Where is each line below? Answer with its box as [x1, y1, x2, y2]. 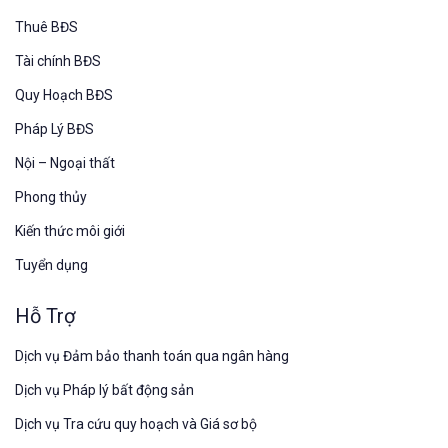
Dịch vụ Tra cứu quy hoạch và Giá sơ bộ [15, 415, 257, 432]
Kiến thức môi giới [15, 222, 125, 239]
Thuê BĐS [15, 18, 78, 35]
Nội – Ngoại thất [15, 154, 115, 171]
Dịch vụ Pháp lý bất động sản [15, 381, 194, 398]
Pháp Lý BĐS [15, 120, 94, 137]
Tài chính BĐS [15, 52, 101, 69]
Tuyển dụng [15, 256, 88, 273]
